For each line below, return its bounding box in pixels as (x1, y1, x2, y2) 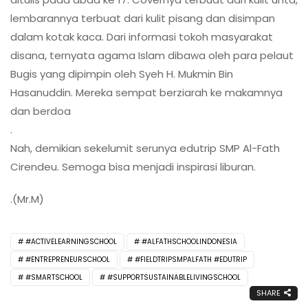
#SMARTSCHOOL (25, 272, 82, 283)
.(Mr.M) (10, 191, 44, 206)
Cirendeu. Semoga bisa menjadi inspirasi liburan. (10, 159, 256, 174)
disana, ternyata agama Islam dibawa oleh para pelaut (10, 47, 294, 63)
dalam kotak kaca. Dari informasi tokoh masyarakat (10, 29, 273, 44)
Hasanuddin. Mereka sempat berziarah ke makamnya (10, 85, 283, 100)
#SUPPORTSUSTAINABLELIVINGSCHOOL (107, 272, 241, 283)
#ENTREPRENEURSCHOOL (25, 254, 110, 265)
